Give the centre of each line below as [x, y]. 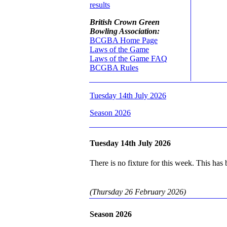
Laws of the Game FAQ [128, 58]
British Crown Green [125, 22]
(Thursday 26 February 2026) [138, 192]
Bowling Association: [125, 31]
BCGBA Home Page [124, 40]
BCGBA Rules [114, 67]
